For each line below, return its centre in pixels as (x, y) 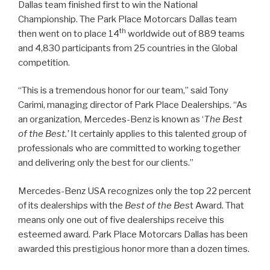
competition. (44, 62)
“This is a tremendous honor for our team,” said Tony (123, 91)
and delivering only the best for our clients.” (106, 163)
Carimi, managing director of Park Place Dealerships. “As (133, 105)
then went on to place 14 (69, 33)
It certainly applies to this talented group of (158, 134)
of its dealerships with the (71, 205)
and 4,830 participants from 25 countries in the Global (128, 48)
